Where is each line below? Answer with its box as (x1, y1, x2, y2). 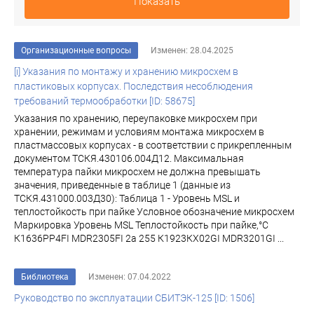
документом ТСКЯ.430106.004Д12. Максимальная (14, 153, 244, 164)
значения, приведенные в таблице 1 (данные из (14, 179, 231, 191)
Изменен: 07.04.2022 (88, 272, 171, 282)
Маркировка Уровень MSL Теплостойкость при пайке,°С (14, 219, 268, 231)
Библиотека (21, 272, 69, 282)
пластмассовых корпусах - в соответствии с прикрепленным (14, 139, 292, 151)
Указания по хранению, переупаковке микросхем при (14, 113, 257, 124)
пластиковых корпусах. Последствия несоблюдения (14, 81, 253, 92)
